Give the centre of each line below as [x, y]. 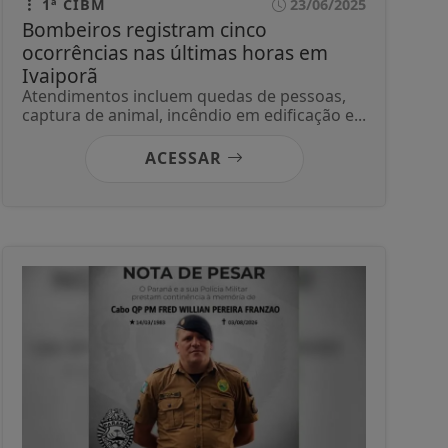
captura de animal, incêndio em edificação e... [194, 115]
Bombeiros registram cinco [144, 30]
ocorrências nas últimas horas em [175, 53]
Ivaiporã [60, 76]
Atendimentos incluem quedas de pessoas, [184, 96]
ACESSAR [185, 158]
